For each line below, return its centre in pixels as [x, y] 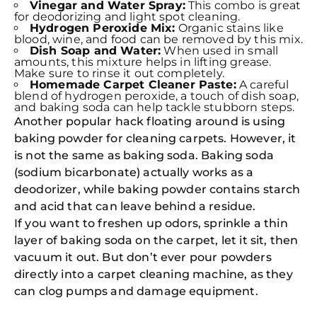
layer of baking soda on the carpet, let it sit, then [156, 240]
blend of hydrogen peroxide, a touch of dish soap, [156, 96]
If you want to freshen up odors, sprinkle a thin [151, 223]
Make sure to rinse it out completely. [119, 73]
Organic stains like [229, 28]
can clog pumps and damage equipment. [136, 291]
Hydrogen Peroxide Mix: [103, 28]
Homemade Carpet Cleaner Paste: [133, 85]
